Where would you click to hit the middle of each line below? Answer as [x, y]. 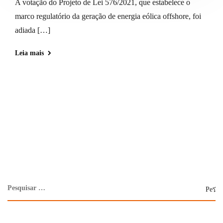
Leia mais [29, 53]
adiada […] [33, 30]
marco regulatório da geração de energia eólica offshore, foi [108, 16]
